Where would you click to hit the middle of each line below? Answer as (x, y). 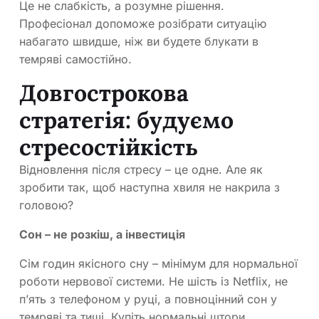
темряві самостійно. (75, 59)
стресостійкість (109, 147)
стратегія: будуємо (126, 120)
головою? (46, 205)
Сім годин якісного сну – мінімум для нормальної (158, 264)
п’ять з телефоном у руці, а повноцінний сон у (148, 299)
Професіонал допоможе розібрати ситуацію (143, 24)
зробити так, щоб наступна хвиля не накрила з (150, 188)
